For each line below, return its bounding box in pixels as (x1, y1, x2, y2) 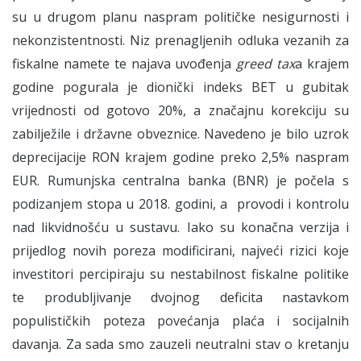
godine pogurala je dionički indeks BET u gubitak (12, 78, 349, 97)
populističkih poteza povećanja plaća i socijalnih (12, 312, 349, 330)
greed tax (236, 55, 296, 73)
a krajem (295, 55, 350, 73)
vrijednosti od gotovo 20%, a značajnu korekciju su (12, 102, 349, 120)
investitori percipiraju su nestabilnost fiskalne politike (12, 265, 349, 284)
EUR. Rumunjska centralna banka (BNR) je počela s (12, 172, 349, 190)
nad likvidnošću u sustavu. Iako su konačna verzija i (12, 218, 349, 237)
